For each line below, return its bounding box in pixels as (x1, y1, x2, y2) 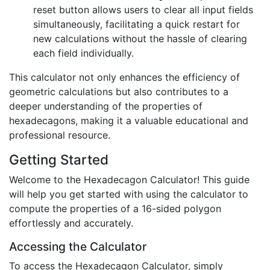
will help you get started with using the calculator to (9, 188, 248, 201)
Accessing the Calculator (9, 239, 146, 254)
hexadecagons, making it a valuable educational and (9, 115, 248, 127)
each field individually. (33, 47, 134, 60)
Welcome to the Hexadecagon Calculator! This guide (9, 174, 250, 186)
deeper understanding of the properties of (9, 100, 202, 113)
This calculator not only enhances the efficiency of (9, 71, 240, 84)
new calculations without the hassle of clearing (33, 33, 247, 45)
